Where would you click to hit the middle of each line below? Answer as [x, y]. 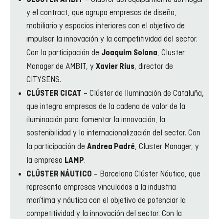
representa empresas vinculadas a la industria [101, 187]
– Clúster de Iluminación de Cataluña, [143, 94]
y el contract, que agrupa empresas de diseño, [101, 13]
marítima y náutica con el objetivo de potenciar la [106, 201]
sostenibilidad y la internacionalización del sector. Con [113, 133]
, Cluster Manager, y [167, 147]
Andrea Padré [111, 147]
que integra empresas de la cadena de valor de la [106, 107]
